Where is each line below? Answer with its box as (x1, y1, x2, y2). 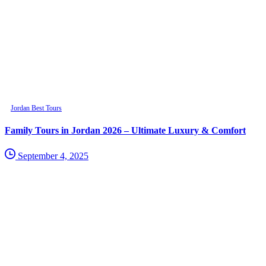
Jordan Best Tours (11, 103, 62, 112)
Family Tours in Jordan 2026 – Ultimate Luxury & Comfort (5, 125, 246, 136)
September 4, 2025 (18, 151, 88, 161)
